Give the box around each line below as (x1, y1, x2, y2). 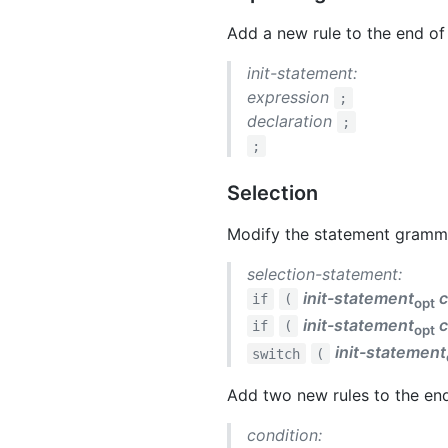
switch (252, 345, 301, 362)
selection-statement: (247, 263, 402, 284)
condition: (247, 425, 322, 446)
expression (247, 86, 329, 107)
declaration (247, 110, 332, 131)
